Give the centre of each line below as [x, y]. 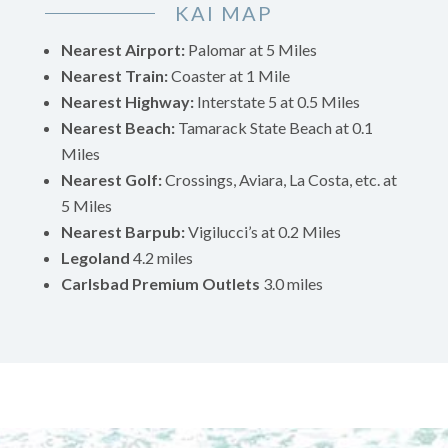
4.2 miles [162, 257]
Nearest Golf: [111, 179]
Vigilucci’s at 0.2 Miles [262, 231]
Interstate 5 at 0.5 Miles [278, 101]
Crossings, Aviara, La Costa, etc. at [280, 179]
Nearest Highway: [127, 101]
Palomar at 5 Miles [252, 49]
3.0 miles [292, 283]
